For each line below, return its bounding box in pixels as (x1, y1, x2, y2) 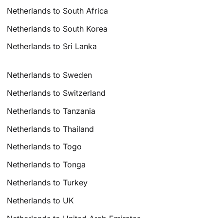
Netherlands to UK (7, 195, 74, 205)
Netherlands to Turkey (7, 178, 88, 188)
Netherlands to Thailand (7, 124, 94, 134)
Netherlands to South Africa (7, 5, 109, 16)
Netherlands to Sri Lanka (7, 41, 97, 52)
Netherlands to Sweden (7, 70, 92, 80)
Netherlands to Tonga (7, 160, 86, 170)
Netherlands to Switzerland (7, 88, 106, 98)
